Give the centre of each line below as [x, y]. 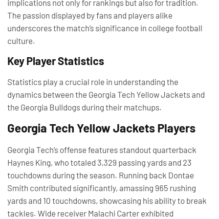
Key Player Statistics [56, 60]
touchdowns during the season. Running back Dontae [101, 175]
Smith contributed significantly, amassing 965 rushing [102, 187]
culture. [21, 41]
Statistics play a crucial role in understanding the [93, 81]
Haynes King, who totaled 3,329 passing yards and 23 [99, 162]
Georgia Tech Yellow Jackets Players [101, 128]
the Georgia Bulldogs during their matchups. [85, 107]
